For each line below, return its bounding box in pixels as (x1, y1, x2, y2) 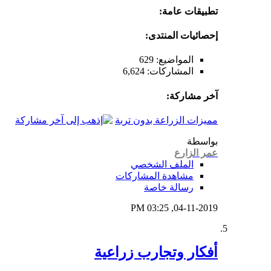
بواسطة (187, 135, 218, 146)
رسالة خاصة (144, 181, 194, 192)
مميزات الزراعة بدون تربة (115, 114, 218, 125)
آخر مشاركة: (166, 90, 218, 101)
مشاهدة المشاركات (116, 170, 194, 181)
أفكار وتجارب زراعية (94, 244, 218, 260)
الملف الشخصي (131, 158, 194, 169)
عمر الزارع (174, 147, 218, 158)
